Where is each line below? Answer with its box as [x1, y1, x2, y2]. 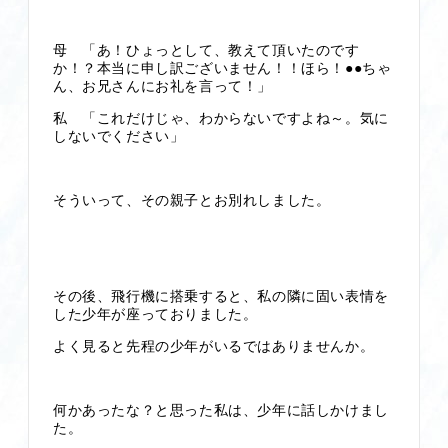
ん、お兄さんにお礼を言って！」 [53, 78, 273, 94]
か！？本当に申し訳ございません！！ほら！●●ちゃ [53, 60, 392, 76]
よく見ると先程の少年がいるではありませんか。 [53, 338, 375, 354]
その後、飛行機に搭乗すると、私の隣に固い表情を [53, 288, 389, 304]
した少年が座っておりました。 [53, 306, 258, 322]
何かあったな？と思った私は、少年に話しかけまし [53, 402, 389, 418]
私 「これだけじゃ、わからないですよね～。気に [53, 110, 389, 126]
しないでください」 [53, 128, 185, 144]
